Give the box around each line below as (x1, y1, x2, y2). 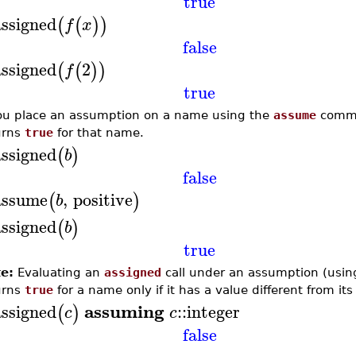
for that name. (52, 126, 144, 139)
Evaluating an (13, 265, 104, 279)
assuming (84, 296, 165, 326)
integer (186, 296, 240, 326)
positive (72, 184, 133, 214)
